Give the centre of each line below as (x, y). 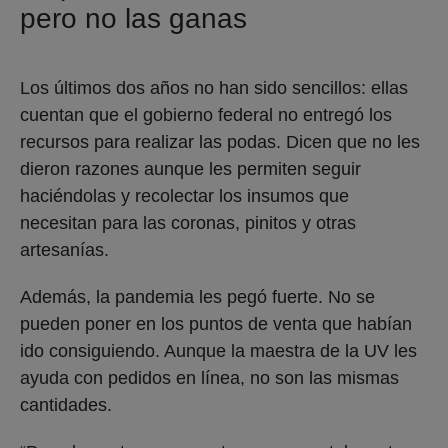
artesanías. (67, 249)
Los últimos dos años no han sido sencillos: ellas (214, 87)
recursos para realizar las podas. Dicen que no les (220, 141)
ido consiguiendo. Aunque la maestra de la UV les (218, 350)
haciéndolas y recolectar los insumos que (184, 195)
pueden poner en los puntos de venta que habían (216, 323)
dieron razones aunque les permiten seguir (190, 168)
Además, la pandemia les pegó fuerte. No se (197, 296)
